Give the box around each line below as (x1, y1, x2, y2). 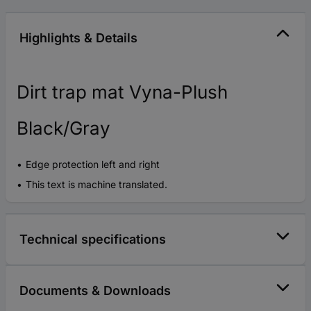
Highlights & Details (19, 31, 137, 46)
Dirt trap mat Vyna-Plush (17, 81, 228, 103)
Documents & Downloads (19, 283, 171, 299)
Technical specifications (19, 232, 166, 247)
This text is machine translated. (26, 178, 167, 191)
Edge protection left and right (26, 158, 160, 171)
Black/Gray (17, 117, 110, 140)
